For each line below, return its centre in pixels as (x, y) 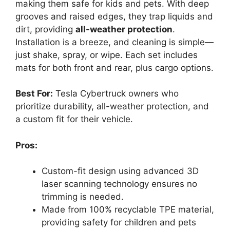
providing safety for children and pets (119, 223)
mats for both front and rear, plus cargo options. (114, 68)
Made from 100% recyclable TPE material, (128, 210)
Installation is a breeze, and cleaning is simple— (114, 42)
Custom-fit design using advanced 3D (120, 171)
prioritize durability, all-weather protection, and (112, 107)
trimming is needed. (83, 197)
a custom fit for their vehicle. (74, 119)
